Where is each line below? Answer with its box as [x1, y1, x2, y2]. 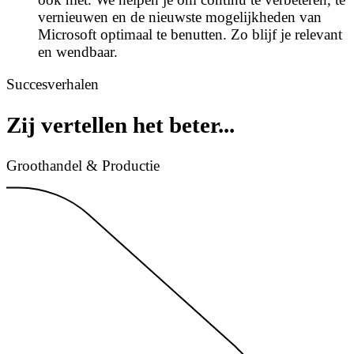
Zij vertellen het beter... [6, 112, 235, 138]
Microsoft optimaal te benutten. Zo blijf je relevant [38, 26, 342, 43]
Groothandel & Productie [6, 156, 160, 174]
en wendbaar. [38, 43, 118, 61]
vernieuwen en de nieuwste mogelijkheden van [38, 9, 322, 26]
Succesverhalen [6, 76, 99, 93]
